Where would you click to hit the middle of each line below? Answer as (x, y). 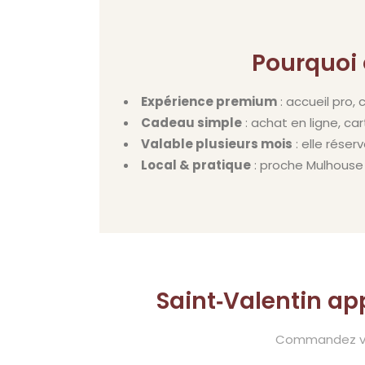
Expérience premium (209, 101)
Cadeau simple (191, 123)
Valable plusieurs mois (217, 144)
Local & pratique (196, 165)
